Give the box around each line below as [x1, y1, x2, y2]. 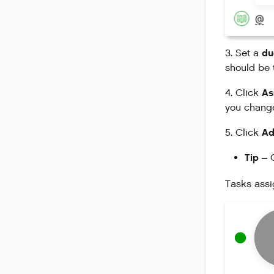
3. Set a [225, 46, 262, 60]
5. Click [225, 126, 262, 139]
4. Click [225, 86, 262, 100]
